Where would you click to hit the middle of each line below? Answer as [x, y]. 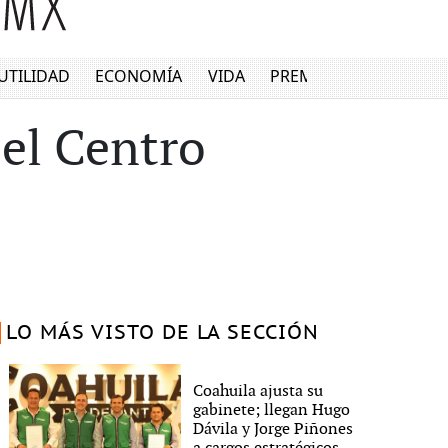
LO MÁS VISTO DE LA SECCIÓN [162, 333]
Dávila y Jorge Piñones [273, 429]
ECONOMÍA [139, 76]
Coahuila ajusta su [258, 391]
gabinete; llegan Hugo [272, 410]
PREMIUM [308, 76]
